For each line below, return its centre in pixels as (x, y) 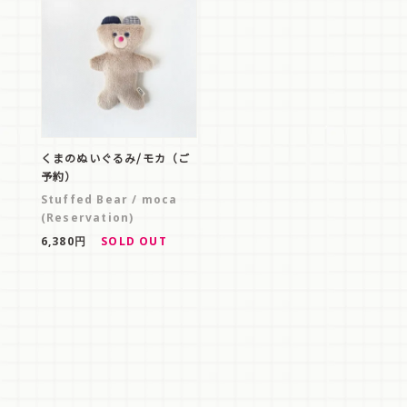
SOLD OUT (134, 242)
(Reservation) (87, 218)
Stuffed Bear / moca (109, 200)
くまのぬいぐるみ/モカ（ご (115, 158)
